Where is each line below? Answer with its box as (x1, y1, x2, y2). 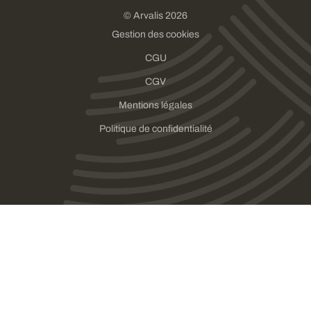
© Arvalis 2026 (124, 10, 187, 21)
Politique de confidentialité (99, 123, 212, 134)
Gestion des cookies (112, 28, 199, 40)
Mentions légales (119, 99, 192, 110)
